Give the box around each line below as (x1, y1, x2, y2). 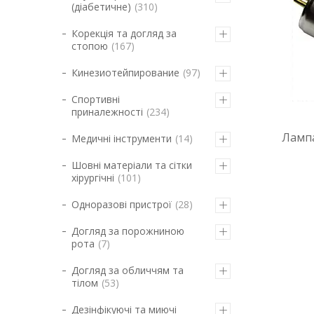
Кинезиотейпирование (71, 66, 179, 79)
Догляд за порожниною (71, 224, 184, 238)
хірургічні (71, 171, 114, 184)
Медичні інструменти (71, 132, 172, 145)
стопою (71, 39, 108, 53)
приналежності (71, 105, 143, 118)
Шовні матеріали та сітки (71, 158, 192, 172)
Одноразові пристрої (71, 198, 172, 211)
